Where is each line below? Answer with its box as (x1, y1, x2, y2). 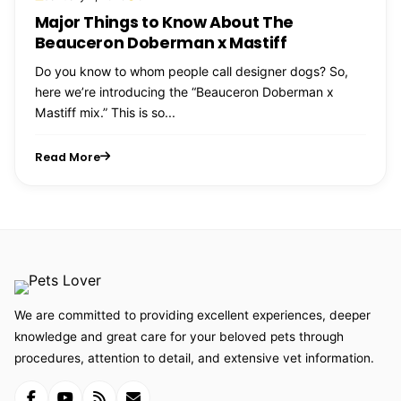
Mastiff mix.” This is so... (34, 104, 175, 120)
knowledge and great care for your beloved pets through (14, 328, 344, 344)
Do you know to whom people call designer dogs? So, (34, 63, 348, 79)
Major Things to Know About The (34, 11, 294, 33)
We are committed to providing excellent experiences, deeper (14, 307, 371, 322)
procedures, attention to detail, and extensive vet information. (14, 350, 374, 365)
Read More (34, 149, 100, 165)
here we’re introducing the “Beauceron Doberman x (34, 83, 334, 99)
